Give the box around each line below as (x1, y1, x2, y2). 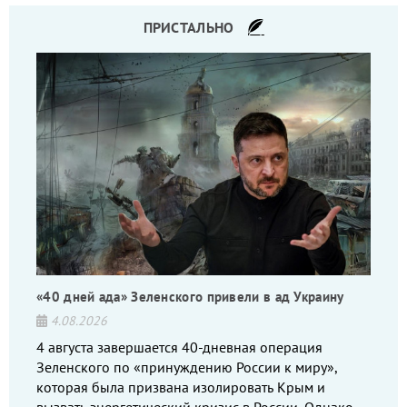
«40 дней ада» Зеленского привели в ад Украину (36, 288, 344, 306)
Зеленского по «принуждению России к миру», (36, 358, 338, 377)
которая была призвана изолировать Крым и (36, 378, 325, 397)
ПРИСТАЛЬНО (143, 17, 234, 36)
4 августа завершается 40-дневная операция (36, 338, 323, 357)
